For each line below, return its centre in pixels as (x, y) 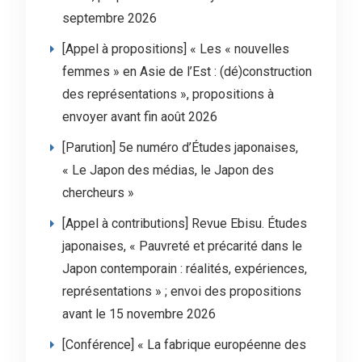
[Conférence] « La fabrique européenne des (184, 345)
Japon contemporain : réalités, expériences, (184, 269)
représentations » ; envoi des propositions (181, 291)
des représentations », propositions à (168, 94)
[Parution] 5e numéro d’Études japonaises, (180, 147)
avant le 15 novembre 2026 (139, 314)
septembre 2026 (109, 18)
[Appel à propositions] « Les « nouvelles (175, 49)
